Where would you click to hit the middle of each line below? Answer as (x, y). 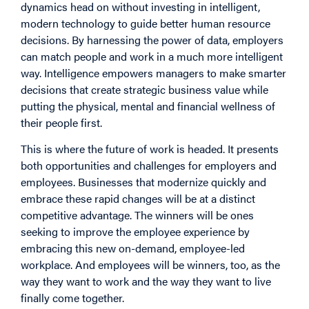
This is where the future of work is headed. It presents (150, 149)
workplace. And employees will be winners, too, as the (150, 265)
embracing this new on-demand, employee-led (133, 248)
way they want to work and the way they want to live (146, 281)
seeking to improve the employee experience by (135, 232)
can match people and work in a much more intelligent (152, 56)
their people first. (61, 122)
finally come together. (72, 298)
